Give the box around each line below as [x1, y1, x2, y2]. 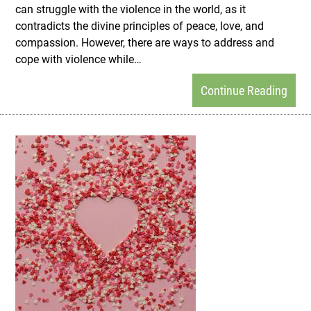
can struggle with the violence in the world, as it [15, 1, 246, 16]
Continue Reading [201, 82, 287, 99]
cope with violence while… [15, 51, 142, 66]
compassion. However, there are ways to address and [15, 35, 274, 49]
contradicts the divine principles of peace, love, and [15, 18, 264, 33]
